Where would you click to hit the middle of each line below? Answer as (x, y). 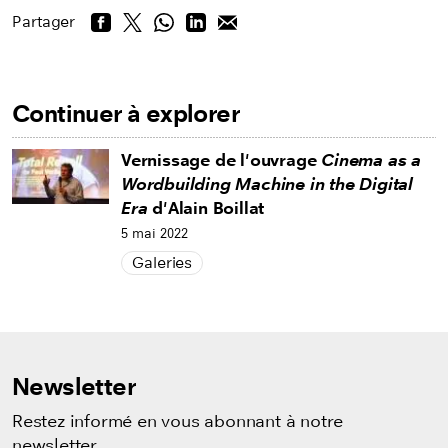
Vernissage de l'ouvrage (221, 161)
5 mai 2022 (154, 234)
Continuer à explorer (125, 114)
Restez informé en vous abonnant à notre (178, 421)
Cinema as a (371, 161)
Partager (44, 22)
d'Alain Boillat (206, 209)
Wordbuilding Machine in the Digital (267, 185)
